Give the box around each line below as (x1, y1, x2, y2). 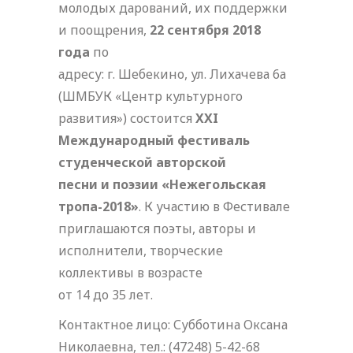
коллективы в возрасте (58, 263, 203, 281)
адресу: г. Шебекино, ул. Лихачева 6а (58, 65, 286, 83)
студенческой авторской (58, 153, 226, 171)
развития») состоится (58, 109, 195, 127)
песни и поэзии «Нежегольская (58, 175, 266, 193)
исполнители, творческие (58, 241, 223, 259)
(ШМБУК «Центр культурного (58, 87, 243, 105)
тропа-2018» (58, 197, 139, 215)
